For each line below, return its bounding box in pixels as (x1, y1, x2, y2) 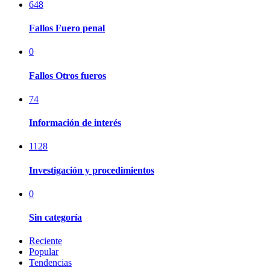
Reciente (29, 236, 62, 246)
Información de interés (29, 118, 121, 128)
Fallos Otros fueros (29, 70, 106, 81)
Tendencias (29, 257, 72, 268)
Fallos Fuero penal (29, 23, 105, 34)
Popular (29, 246, 58, 257)
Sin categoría (29, 212, 82, 223)
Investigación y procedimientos (29, 165, 154, 175)
